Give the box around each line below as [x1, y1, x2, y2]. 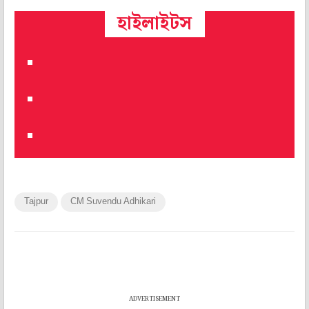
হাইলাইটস [117, 8, 192, 39]
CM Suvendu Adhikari [70, 195, 156, 208]
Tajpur [24, 195, 48, 208]
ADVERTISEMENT [129, 293, 180, 304]
